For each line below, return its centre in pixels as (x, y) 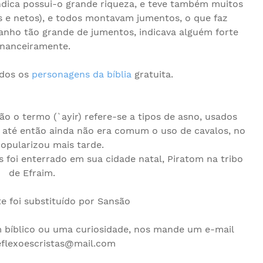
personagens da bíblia (82, 74)
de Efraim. (32, 173)
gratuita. (152, 74)
